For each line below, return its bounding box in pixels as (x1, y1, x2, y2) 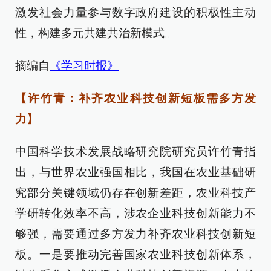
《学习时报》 (50, 59, 119, 73)
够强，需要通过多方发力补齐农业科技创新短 (15, 227, 256, 241)
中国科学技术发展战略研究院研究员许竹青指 (15, 145, 256, 158)
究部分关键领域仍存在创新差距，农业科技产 (15, 186, 256, 200)
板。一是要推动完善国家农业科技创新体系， (15, 248, 256, 261)
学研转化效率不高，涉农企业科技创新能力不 (15, 207, 256, 220)
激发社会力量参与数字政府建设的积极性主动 (15, 6, 256, 19)
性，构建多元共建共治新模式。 (15, 27, 176, 40)
